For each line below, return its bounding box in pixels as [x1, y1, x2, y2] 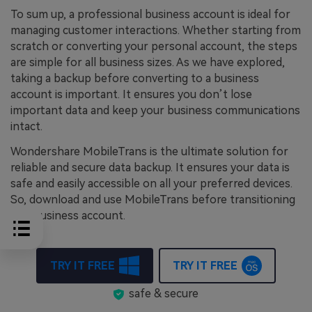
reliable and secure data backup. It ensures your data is [10, 161, 290, 175]
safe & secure [128, 286, 198, 300]
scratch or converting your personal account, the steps [10, 40, 297, 54]
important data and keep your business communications [10, 104, 300, 118]
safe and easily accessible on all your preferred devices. [10, 177, 292, 191]
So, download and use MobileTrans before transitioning [10, 193, 295, 207]
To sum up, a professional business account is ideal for [10, 8, 290, 22]
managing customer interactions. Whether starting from [10, 24, 301, 38]
